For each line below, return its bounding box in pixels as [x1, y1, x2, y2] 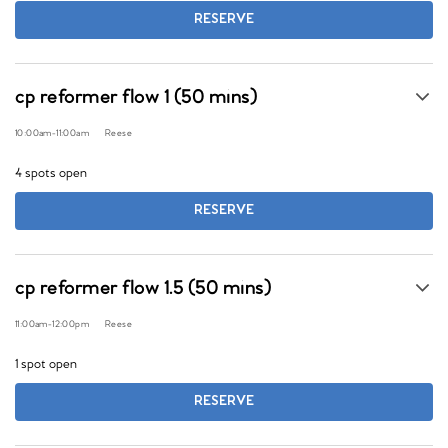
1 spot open [15, 356, 77, 373]
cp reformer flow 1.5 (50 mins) [15, 277, 271, 301]
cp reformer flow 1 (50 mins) [15, 86, 257, 110]
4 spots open [15, 165, 87, 182]
